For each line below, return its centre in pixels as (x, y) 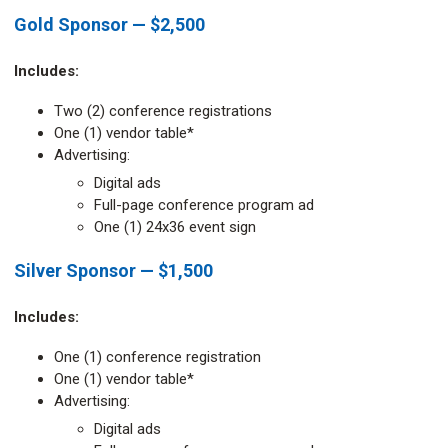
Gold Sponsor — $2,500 (109, 24)
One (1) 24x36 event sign (175, 227)
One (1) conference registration (157, 357)
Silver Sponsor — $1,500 (113, 270)
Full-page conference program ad (204, 205)
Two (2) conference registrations (163, 111)
